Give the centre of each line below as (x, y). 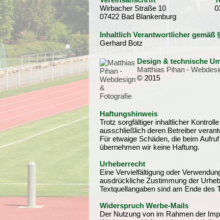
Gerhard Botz (121, 43)
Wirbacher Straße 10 (133, 8)
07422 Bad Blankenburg (138, 16)
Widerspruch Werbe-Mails (144, 206)
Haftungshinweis (129, 114)
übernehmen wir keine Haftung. (150, 147)
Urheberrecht (123, 164)
